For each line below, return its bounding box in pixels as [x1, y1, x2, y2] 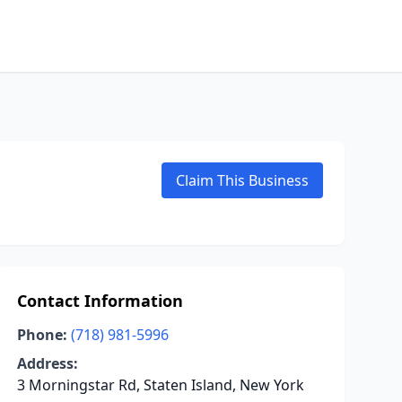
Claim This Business [176, 170, 309, 190]
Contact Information [16, 290, 183, 311]
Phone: [16, 325, 67, 345]
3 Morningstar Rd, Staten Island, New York [16, 375, 304, 395]
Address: [16, 354, 78, 373]
